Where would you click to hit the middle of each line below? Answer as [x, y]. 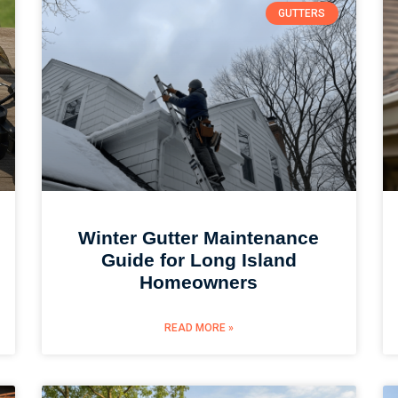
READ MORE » [199, 328]
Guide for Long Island [199, 260]
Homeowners [199, 283]
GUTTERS [302, 14]
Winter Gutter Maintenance [199, 238]
